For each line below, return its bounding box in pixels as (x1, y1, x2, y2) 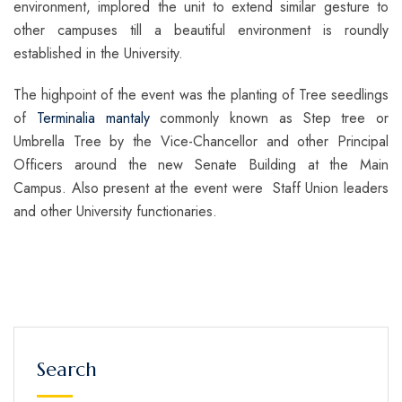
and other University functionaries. (13, 201, 217, 223)
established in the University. (13, 43, 183, 65)
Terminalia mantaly (36, 108, 150, 129)
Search (37, 357, 97, 382)
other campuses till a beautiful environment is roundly (13, 20, 389, 41)
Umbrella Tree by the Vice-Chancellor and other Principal (13, 131, 389, 153)
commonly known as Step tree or (149, 108, 389, 129)
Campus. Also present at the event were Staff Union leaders (13, 178, 389, 199)
